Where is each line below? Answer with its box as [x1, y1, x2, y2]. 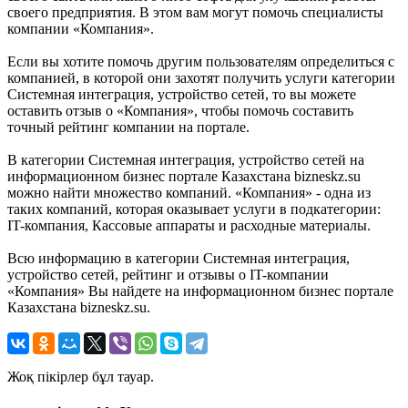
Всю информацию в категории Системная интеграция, [7, 250, 350, 266]
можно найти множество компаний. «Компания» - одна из [7, 184, 371, 200]
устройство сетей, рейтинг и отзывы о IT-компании [7, 266, 329, 282]
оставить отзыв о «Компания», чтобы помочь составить [7, 102, 353, 118]
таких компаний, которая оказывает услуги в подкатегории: [7, 200, 381, 217]
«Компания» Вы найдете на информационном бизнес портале [7, 282, 393, 299]
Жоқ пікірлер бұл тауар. [7, 368, 154, 384]
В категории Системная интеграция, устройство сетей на [7, 151, 364, 168]
